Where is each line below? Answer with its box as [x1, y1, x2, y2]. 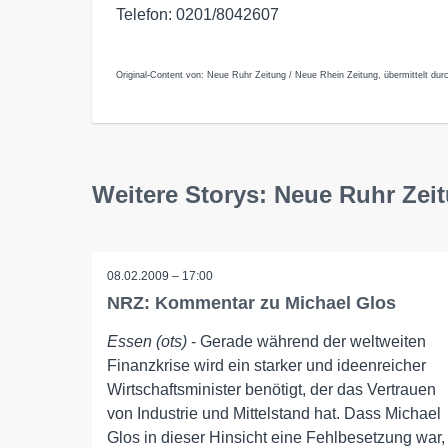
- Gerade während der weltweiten [187, 333, 426, 350]
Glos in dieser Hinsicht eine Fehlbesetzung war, [107, 429, 445, 446]
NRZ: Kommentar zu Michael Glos [107, 293, 396, 313]
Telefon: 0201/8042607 [116, 6, 279, 23]
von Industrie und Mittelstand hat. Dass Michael [107, 405, 441, 422]
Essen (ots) [107, 333, 187, 350]
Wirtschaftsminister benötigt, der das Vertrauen [107, 381, 436, 398]
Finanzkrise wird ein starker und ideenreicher [107, 357, 426, 374]
